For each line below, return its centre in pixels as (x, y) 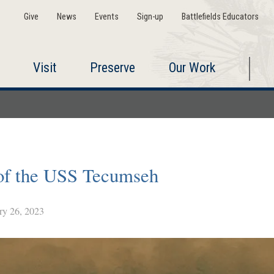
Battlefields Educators (220, 17)
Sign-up (150, 17)
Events (106, 17)
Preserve (112, 68)
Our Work (192, 68)
